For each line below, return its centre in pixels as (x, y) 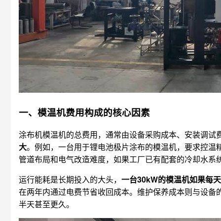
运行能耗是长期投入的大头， (70, 180)
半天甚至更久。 (46, 204)
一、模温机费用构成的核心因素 (84, 112)
